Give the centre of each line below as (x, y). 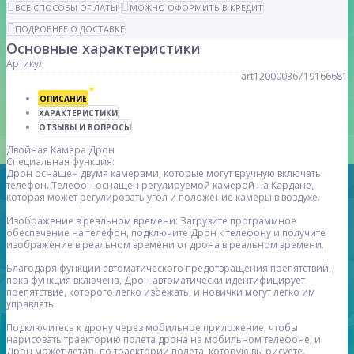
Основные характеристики (104, 49)
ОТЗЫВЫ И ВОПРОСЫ (85, 128)
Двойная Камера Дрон (60, 150)
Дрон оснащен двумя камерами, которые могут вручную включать (164, 174)
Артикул (25, 64)
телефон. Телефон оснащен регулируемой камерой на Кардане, (160, 186)
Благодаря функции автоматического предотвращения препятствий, (169, 269)
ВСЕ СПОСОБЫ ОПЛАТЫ (66, 8)
